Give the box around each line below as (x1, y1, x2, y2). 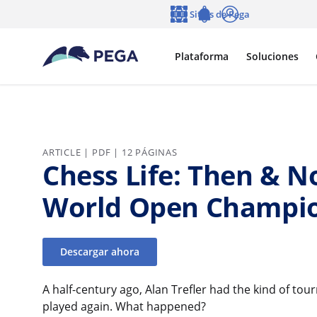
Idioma (169, 21, 201, 35)
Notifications (195, 21, 252, 35)
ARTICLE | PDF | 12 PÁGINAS (42, 145, 178, 158)
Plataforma (174, 49, 229, 63)
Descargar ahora (59, 244, 139, 258)
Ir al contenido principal (1, 2, 137, 18)
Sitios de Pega (189, 8, 250, 21)
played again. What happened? (42, 299, 206, 315)
